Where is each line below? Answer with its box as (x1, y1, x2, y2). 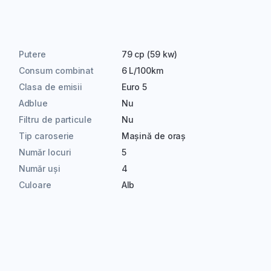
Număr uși (18, 163, 60, 174)
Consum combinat (18, 65, 94, 76)
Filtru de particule (18, 114, 92, 125)
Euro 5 (121, 82, 148, 92)
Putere (18, 49, 47, 59)
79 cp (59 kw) (121, 49, 178, 59)
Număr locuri (18, 147, 71, 157)
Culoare (18, 180, 51, 190)
